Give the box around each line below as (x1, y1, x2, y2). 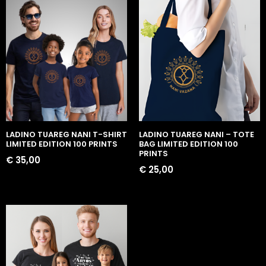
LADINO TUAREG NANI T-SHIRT (6, 129, 127, 141)
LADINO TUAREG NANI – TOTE (139, 129, 254, 141)
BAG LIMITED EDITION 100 (139, 138, 238, 150)
